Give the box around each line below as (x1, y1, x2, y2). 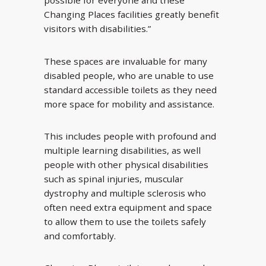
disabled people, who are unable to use (44, 69, 214, 81)
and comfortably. (44, 230, 116, 242)
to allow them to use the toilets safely (44, 216, 206, 228)
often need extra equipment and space (44, 201, 212, 214)
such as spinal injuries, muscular (44, 173, 183, 185)
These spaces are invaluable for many (44, 55, 207, 67)
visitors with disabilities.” (44, 23, 151, 35)
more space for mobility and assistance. (44, 97, 214, 110)
